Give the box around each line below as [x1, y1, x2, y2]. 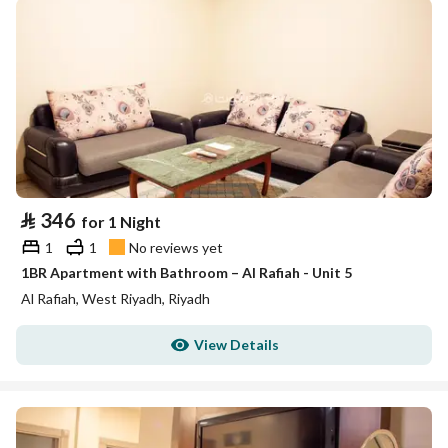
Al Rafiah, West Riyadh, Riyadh [21, 290, 210, 307]
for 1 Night [81, 212, 161, 231]
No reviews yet [129, 238, 223, 256]
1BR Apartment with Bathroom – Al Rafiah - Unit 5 [21, 264, 352, 281]
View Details [193, 336, 279, 353]
